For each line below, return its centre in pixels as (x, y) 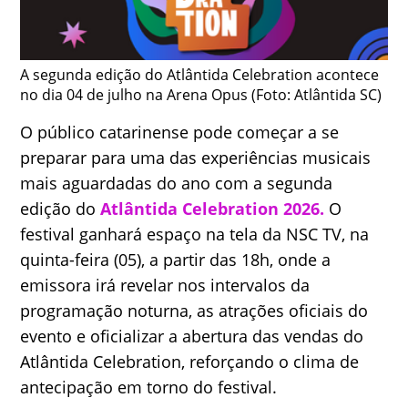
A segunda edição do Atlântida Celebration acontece (200, 75)
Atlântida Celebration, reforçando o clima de (190, 362)
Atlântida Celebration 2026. (213, 209)
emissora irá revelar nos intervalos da (165, 285)
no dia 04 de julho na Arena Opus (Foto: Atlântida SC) (201, 95)
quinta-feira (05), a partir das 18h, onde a (176, 260)
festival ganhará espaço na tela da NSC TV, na (195, 234)
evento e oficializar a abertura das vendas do (192, 336)
